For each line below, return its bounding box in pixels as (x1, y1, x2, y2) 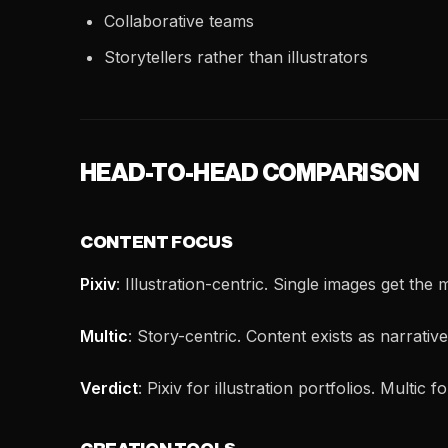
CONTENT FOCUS (80, 234, 233, 251)
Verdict (80, 378, 138, 398)
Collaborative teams (104, 11, 254, 31)
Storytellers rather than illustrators (104, 47, 368, 67)
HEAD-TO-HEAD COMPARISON (80, 161, 420, 185)
